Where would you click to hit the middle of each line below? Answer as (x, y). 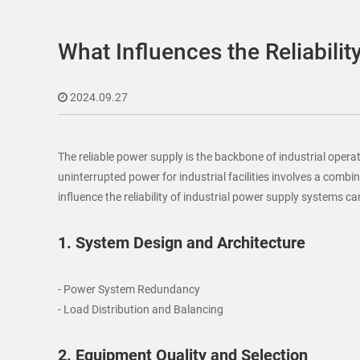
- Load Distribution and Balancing (141, 309)
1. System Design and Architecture (182, 243)
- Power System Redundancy (129, 289)
